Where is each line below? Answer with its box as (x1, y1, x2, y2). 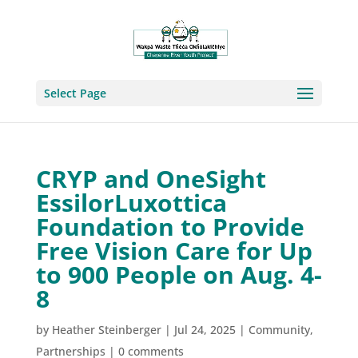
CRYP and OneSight (35, 162, 266, 195)
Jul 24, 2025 (173, 322, 236, 337)
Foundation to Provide (35, 210, 304, 243)
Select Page (43, 86, 106, 101)
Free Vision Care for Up (35, 234, 312, 267)
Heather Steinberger (51, 322, 161, 337)
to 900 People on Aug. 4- (35, 258, 322, 291)
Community (248, 322, 310, 337)
